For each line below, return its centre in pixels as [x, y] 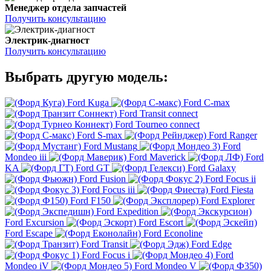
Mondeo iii [26, 157]
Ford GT [93, 168]
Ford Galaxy [212, 168]
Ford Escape [29, 233]
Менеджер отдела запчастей [66, 8]
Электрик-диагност [47, 41]
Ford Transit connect [158, 114]
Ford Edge [211, 244]
